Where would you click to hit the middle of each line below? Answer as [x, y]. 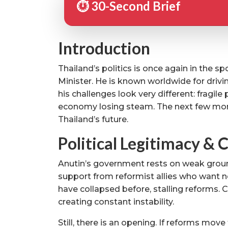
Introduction [104, 48]
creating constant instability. [116, 202]
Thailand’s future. [93, 119]
